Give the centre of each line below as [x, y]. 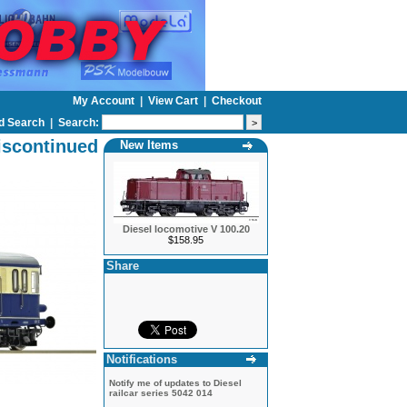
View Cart [174, 101]
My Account [105, 101]
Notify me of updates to [161, 383]
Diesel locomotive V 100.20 [186, 229]
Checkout [237, 101]
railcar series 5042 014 [161, 393]
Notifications [142, 359]
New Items [149, 145]
